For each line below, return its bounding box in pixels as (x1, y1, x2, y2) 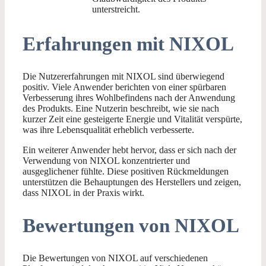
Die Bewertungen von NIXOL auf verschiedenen (23, 252, 208, 263)
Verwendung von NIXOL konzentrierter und (23, 156, 190, 166)
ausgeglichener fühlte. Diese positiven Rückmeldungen (23, 166, 229, 177)
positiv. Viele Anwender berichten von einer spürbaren (23, 82, 226, 93)
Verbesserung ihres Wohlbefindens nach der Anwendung (23, 93, 235, 103)
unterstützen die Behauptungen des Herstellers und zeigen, (23, 177, 241, 188)
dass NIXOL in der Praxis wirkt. (23, 188, 144, 198)
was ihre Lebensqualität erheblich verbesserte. (23, 125, 194, 135)
